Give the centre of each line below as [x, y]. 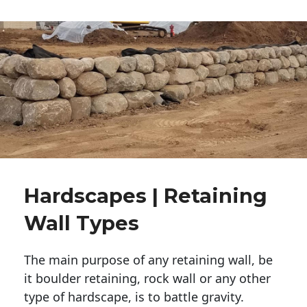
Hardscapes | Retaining [146, 196]
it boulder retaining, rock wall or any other [147, 279]
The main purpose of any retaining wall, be [148, 260]
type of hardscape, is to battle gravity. [136, 297]
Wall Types [82, 223]
